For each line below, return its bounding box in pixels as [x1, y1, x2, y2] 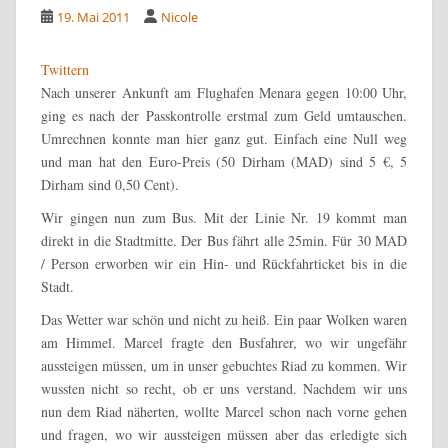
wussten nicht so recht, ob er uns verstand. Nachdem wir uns [41, 378, 407, 398]
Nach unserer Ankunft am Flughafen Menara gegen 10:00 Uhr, [41, 82, 407, 102]
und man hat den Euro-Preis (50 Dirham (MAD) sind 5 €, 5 [41, 151, 407, 171]
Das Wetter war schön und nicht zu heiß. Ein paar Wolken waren [41, 309, 407, 329]
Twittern [41, 59, 89, 79]
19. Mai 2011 [57, 7, 131, 26]
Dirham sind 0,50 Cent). [41, 174, 179, 194]
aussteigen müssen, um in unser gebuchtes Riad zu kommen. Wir [41, 355, 407, 375]
